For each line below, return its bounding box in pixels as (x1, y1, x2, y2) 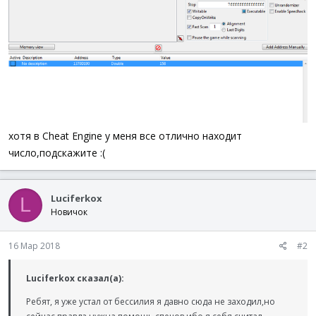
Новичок (51, 205, 87, 218)
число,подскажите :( (8, 145, 105, 159)
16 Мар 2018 (8, 239, 60, 252)
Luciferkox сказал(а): (26, 272, 124, 284)
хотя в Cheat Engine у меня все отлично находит (8, 128, 242, 142)
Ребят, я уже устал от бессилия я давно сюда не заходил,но (26, 295, 275, 308)
